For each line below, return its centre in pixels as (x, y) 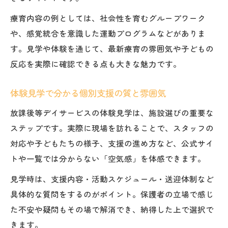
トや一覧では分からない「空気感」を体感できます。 (108, 158)
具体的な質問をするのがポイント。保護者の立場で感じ (112, 194)
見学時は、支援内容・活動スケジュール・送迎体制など (112, 178)
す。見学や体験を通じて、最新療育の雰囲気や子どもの (112, 48)
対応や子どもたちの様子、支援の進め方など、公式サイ (112, 143)
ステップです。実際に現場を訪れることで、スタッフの (112, 127)
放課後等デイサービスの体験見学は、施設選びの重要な (112, 112)
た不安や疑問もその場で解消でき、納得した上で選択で (112, 209)
